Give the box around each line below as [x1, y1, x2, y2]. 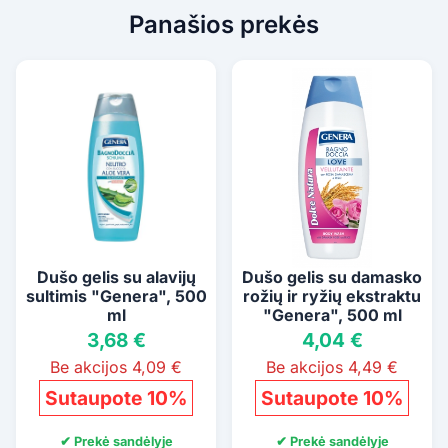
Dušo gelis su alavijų [36, 266, 196, 287]
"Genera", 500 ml [262, 304, 402, 325]
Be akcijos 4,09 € [50, 356, 182, 377]
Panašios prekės [129, 9, 319, 39]
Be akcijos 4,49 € [266, 356, 398, 377]
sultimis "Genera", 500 [25, 285, 207, 306]
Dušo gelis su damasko [242, 266, 422, 287]
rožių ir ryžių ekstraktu [243, 285, 421, 306]
